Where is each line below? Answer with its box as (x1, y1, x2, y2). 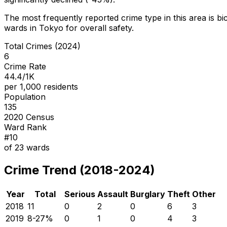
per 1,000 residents (4, 81, 78, 92)
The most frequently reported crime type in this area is (4, 12, 217, 23)
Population (4, 91, 46, 102)
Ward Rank (4, 122, 47, 132)
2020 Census (4, 111, 54, 122)
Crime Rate (4, 61, 46, 71)
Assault (97, 188, 128, 199)
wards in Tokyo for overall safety (4, 22, 132, 33)
